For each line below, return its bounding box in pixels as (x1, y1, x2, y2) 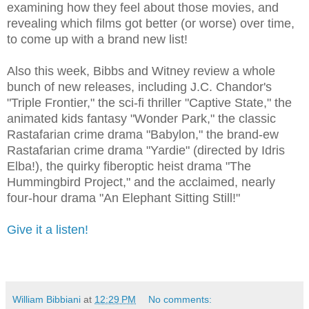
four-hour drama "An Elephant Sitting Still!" (7, 191, 240, 206)
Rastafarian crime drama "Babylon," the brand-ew (7, 128, 279, 142)
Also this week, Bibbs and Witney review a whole (7, 64, 275, 79)
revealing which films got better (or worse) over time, (7, 17, 295, 31)
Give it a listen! (7, 223, 88, 237)
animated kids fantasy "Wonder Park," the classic (7, 112, 276, 126)
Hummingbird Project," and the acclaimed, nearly (7, 175, 275, 190)
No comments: (148, 294, 212, 306)
